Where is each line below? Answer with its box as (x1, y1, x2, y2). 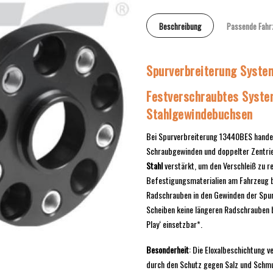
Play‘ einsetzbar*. (146, 217, 202, 230)
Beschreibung (159, 19, 201, 32)
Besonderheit (146, 243, 189, 256)
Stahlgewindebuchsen (146, 104, 256, 124)
